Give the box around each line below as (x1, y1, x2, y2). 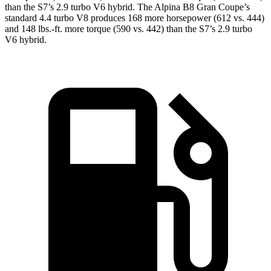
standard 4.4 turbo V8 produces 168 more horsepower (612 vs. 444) (5, 13, 264, 24)
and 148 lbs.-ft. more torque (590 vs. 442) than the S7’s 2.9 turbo (5, 24, 252, 34)
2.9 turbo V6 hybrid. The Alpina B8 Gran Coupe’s (54, 2, 250, 13)
